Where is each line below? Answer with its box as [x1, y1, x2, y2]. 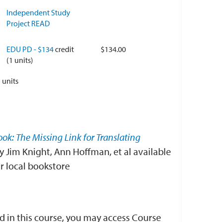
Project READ [6, 18, 50, 28]
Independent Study [6, 7, 70, 17]
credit [55, 44, 74, 54]
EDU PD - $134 [6, 44, 55, 54]
